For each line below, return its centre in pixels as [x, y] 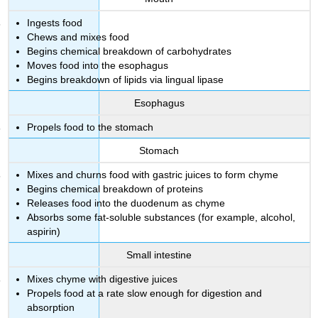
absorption [51, 307]
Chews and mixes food [78, 37]
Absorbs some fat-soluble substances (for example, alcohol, [161, 217]
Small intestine [159, 255]
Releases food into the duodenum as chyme [126, 203]
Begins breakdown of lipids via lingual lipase [126, 79]
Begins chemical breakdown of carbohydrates [130, 51]
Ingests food [55, 22]
